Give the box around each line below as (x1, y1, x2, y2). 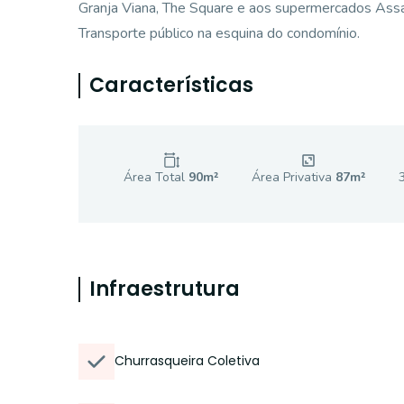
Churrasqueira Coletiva (115, 352, 260, 370)
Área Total (124, 169, 188, 186)
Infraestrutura (89, 275, 240, 303)
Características (89, 71, 253, 99)
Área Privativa (251, 169, 335, 186)
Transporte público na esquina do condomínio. (78, 23, 360, 43)
